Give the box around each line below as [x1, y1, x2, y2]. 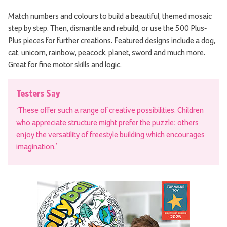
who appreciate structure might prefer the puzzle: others [16, 118, 199, 127]
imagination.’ [16, 142, 58, 151]
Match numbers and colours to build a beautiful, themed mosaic [8, 12, 212, 20]
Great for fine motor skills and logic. [8, 60, 122, 69]
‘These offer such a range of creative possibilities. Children [16, 106, 204, 115]
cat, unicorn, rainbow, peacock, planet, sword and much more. [8, 48, 205, 57]
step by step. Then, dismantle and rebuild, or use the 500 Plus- [8, 24, 207, 32]
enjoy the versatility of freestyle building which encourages [16, 130, 205, 139]
